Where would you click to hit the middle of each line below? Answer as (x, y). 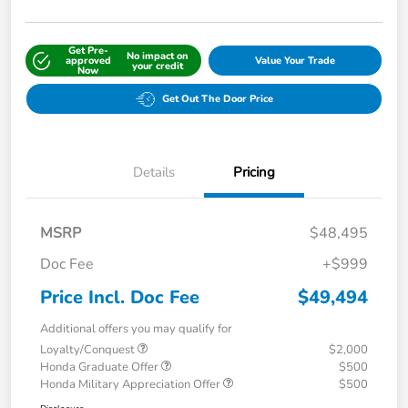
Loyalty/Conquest (89, 350)
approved (88, 61)
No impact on (158, 56)
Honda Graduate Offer (101, 367)
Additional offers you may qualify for (136, 329)
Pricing (254, 173)
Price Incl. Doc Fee (120, 298)
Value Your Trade (295, 61)
